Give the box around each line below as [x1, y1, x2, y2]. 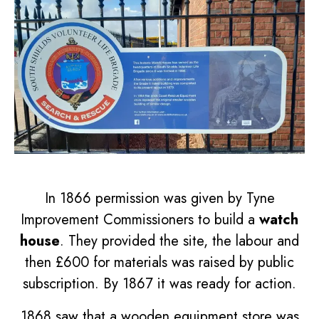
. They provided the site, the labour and [60, 230, 299, 251]
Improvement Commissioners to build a [21, 209, 259, 230]
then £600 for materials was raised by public [25, 251, 294, 273]
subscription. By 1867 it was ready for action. [23, 273, 296, 294]
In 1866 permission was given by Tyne [44, 187, 275, 209]
